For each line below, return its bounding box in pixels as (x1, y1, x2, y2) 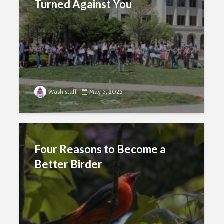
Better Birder (34, 157, 102, 171)
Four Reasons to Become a (34, 142, 166, 156)
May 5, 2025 (89, 88, 123, 95)
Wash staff (48, 88, 77, 95)
